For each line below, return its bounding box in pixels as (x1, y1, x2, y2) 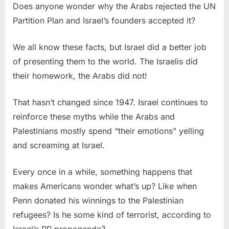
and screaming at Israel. (13, 140, 105, 150)
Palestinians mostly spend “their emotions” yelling (13, 125, 204, 136)
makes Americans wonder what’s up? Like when (13, 180, 197, 191)
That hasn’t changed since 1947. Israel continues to (13, 97, 208, 107)
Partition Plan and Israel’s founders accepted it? (13, 15, 195, 26)
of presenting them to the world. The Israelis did (13, 56, 198, 66)
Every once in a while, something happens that (13, 166, 192, 177)
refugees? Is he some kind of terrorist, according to (13, 209, 211, 220)
